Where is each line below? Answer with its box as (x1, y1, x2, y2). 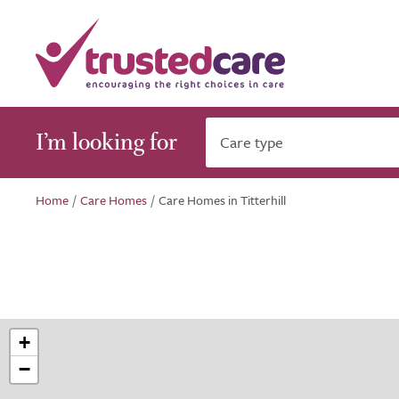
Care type (220, 131, 283, 153)
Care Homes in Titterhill (159, 191, 286, 209)
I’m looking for (36, 127, 177, 157)
